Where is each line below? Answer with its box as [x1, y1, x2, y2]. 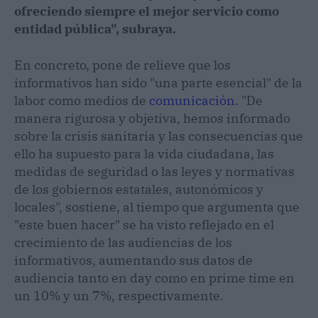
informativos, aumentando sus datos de [14, 251, 253, 268]
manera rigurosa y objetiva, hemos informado [14, 109, 290, 126]
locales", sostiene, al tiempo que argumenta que [14, 198, 300, 215]
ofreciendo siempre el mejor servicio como [14, 2, 279, 19]
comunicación [149, 92, 235, 109]
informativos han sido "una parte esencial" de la [14, 74, 302, 91]
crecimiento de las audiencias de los [14, 234, 232, 251]
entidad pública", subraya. [14, 20, 176, 37]
